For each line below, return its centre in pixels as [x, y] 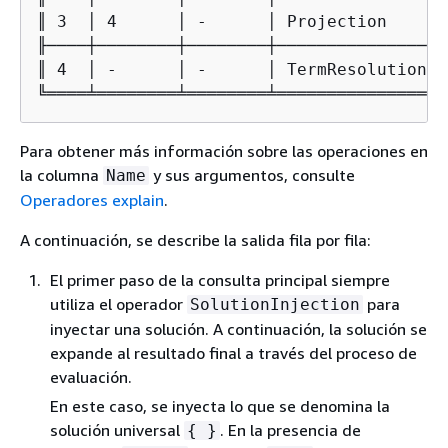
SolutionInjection [275, 304]
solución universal [117, 429]
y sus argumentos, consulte [252, 174]
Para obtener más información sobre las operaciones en [224, 150]
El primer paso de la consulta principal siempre [220, 279]
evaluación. [91, 376]
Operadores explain [92, 199]
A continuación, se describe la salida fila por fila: [195, 239]
